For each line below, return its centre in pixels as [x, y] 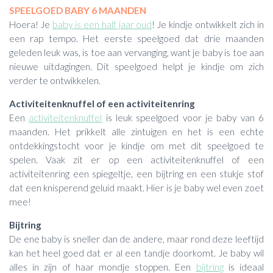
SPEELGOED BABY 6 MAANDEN [78, 10]
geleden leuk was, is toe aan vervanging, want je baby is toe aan [136, 52]
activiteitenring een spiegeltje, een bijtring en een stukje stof [136, 174]
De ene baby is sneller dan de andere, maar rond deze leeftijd [136, 239]
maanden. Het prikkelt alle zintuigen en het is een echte [136, 132]
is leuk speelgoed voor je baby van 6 [183, 118]
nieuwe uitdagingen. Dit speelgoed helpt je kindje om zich [136, 66]
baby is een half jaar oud [102, 24]
